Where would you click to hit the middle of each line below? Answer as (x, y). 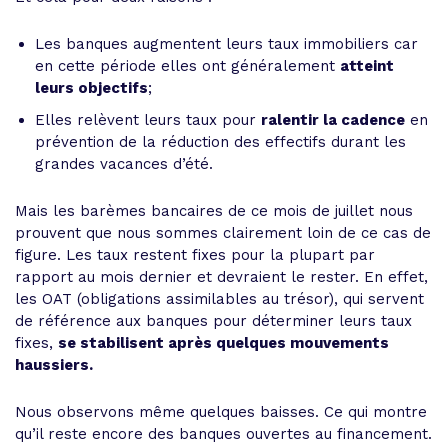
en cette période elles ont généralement (187, 66)
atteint (367, 66)
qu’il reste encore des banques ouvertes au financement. (223, 434)
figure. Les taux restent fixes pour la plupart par (195, 255)
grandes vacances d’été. (124, 164)
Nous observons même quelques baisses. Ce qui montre (221, 412)
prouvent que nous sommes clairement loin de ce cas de (223, 233)
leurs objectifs (91, 88)
